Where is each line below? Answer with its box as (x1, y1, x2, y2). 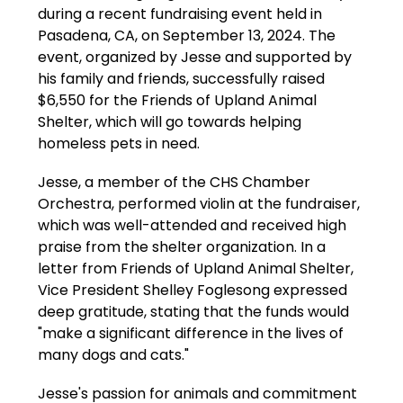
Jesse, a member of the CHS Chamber (38, 171, 311, 193)
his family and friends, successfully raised (38, 67, 326, 89)
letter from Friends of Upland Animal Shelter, (38, 257, 354, 279)
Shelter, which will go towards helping (38, 111, 302, 132)
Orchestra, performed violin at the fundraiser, (38, 193, 361, 214)
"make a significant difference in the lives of (38, 322, 345, 344)
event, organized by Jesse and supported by (38, 46, 353, 67)
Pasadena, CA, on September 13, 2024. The (38, 24, 336, 46)
